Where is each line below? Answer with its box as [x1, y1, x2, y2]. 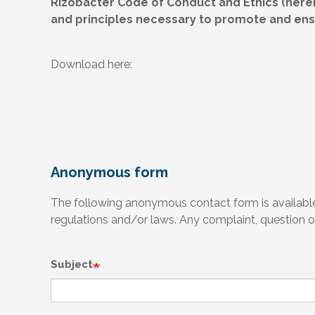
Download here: [51, 58, 132, 71]
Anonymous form [51, 164, 168, 181]
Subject [51, 258, 93, 271]
